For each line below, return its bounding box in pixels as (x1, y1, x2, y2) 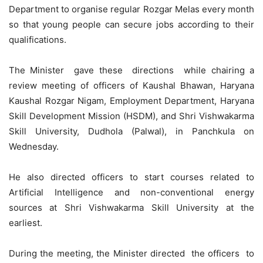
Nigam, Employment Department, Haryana (74, 95, 255, 106)
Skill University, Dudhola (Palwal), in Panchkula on (9, 125, 254, 137)
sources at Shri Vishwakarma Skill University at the (9, 201, 254, 213)
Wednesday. (9, 140, 59, 152)
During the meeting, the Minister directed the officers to (9, 247, 254, 259)
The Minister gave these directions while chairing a (9, 64, 254, 76)
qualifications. (9, 33, 66, 45)
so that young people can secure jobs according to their (9, 18, 254, 30)
